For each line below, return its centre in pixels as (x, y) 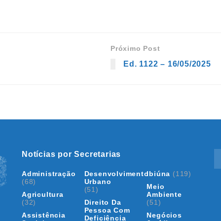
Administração (49, 173)
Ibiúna (159, 173)
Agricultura (43, 194)
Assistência (44, 215)
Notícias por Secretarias (72, 154)
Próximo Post (135, 48)
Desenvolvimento (116, 173)
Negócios (164, 215)
